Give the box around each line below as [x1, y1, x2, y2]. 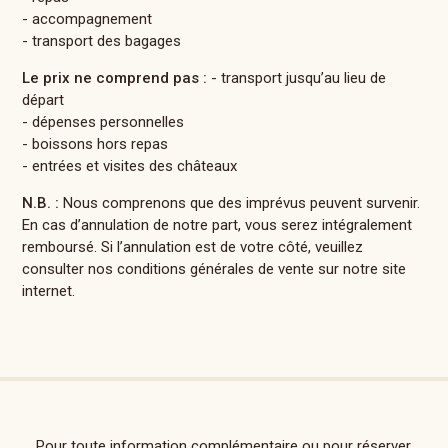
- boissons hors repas [22, 135, 169, 153]
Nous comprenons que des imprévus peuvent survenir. [59, 194, 421, 212]
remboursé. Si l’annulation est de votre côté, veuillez [22, 238, 364, 256]
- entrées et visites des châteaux [22, 157, 238, 175]
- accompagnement [22, 10, 153, 28]
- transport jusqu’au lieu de [207, 69, 387, 87]
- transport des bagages [22, 32, 182, 50]
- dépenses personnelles [22, 113, 185, 131]
